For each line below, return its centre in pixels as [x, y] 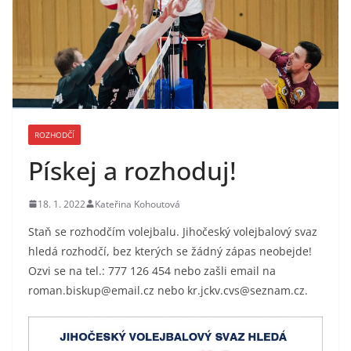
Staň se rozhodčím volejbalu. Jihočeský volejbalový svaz [173, 231]
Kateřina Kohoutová [138, 204]
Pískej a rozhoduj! [132, 170]
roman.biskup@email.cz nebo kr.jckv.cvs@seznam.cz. [168, 290]
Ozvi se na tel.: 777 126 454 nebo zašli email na [152, 270]
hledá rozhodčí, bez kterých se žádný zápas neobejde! [170, 251]
